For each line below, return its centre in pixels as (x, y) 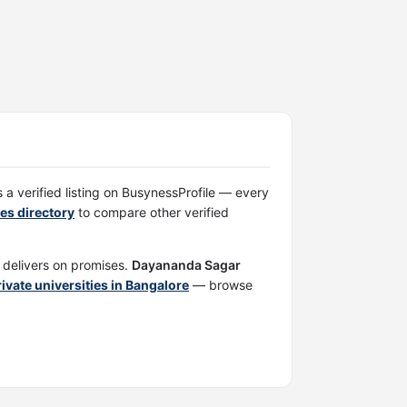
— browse (221, 285)
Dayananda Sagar (186, 265)
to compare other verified (152, 213)
